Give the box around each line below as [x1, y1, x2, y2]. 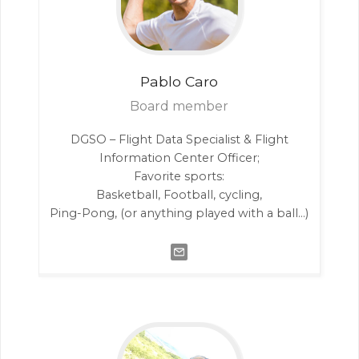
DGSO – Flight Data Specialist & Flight [70, 131, 288, 147]
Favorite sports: [134, 168, 225, 184]
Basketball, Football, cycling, [96, 187, 263, 202]
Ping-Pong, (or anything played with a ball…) [50, 205, 309, 220]
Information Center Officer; [99, 150, 260, 165]
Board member [130, 98, 229, 114]
